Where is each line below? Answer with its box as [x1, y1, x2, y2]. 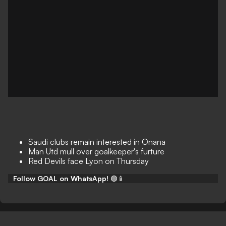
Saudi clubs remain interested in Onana [28, 137, 165, 147]
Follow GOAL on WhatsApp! [13, 174, 108, 183]
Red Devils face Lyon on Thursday [28, 156, 149, 166]
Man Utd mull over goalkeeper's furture [28, 146, 164, 156]
